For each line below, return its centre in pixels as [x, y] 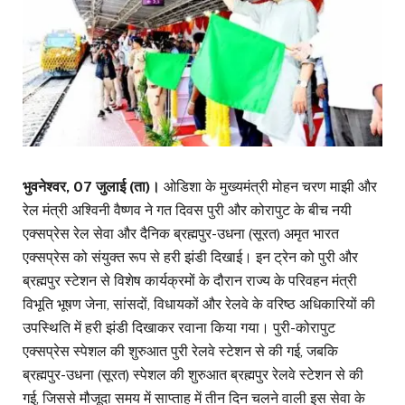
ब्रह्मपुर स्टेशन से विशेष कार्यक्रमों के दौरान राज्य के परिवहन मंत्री [190, 281]
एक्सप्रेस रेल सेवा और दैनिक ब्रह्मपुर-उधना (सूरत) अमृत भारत [181, 234]
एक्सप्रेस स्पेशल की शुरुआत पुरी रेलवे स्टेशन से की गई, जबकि [180, 352]
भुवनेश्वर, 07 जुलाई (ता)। [91, 187]
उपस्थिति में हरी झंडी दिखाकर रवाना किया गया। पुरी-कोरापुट [179, 328]
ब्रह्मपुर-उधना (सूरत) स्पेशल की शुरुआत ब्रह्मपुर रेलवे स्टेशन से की [193, 375]
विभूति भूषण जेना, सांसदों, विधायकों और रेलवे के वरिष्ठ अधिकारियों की [199, 305]
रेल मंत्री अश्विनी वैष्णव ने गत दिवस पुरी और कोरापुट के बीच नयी [187, 211]
